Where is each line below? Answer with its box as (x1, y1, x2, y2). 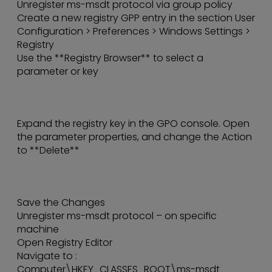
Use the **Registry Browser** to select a (17, 51, 203, 66)
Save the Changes (17, 195, 105, 210)
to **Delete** (17, 143, 80, 158)
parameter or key (17, 64, 98, 79)
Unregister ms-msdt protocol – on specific (17, 209, 217, 223)
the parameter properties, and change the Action (17, 130, 252, 144)
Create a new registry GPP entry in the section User (17, 11, 255, 25)
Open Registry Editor (17, 236, 112, 250)
